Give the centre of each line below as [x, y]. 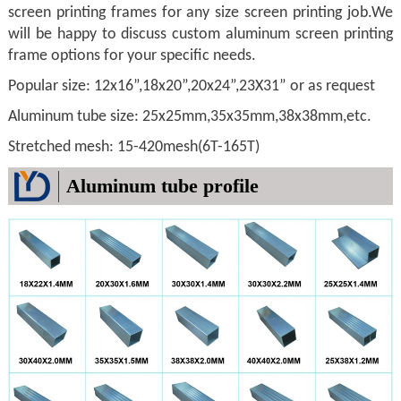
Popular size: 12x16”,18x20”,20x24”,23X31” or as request [191, 86]
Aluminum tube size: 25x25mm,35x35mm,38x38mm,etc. [189, 116]
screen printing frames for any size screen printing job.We [200, 13]
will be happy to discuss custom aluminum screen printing [200, 34]
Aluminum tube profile [162, 185]
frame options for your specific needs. [132, 55]
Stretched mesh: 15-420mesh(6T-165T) [133, 147]
